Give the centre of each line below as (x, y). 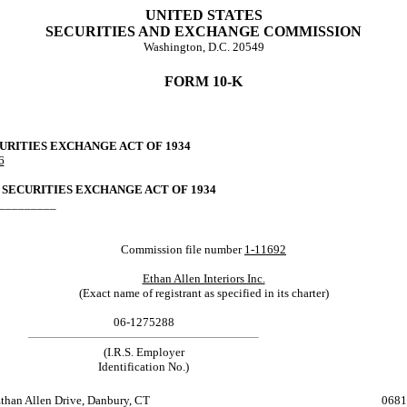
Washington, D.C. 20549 (203, 47)
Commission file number (183, 249)
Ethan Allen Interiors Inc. (203, 278)
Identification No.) (144, 366)
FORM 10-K (203, 82)
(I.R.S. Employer (144, 352)
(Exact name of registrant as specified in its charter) (203, 293)
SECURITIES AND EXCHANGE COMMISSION (203, 31)
